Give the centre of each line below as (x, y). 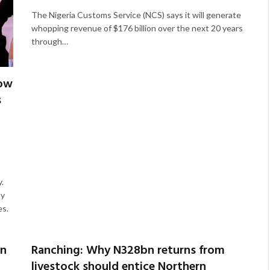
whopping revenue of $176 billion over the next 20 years (137, 28)
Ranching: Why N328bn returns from (128, 251)
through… (49, 41)
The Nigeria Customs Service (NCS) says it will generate (136, 14)
